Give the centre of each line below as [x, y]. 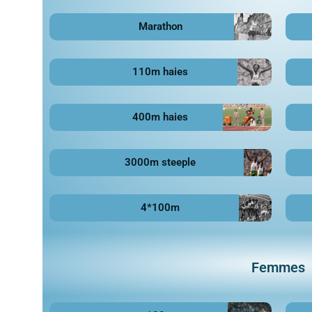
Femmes [279, 267]
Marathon [160, 26]
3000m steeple [161, 162]
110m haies [161, 71]
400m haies [161, 117]
